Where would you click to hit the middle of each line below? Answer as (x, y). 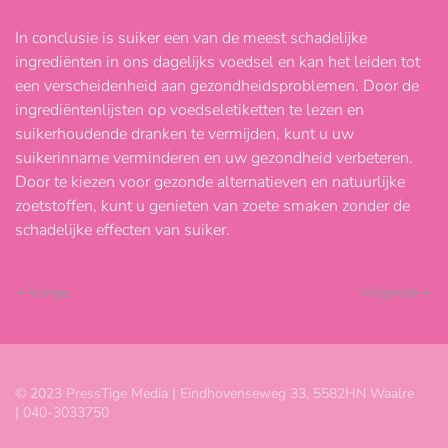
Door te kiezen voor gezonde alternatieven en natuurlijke (210, 182)
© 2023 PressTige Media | (97, 394)
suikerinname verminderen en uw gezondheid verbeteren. (214, 158)
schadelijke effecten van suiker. (122, 230)
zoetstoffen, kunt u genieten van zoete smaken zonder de (212, 206)
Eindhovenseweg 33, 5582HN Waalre (297, 394)
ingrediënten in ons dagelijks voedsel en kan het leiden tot (217, 62)
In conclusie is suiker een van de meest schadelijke (191, 38)
